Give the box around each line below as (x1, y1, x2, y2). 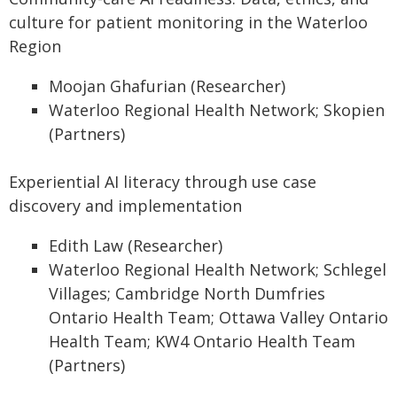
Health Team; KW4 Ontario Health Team (49, 331, 355, 352)
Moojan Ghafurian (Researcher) (49, 75, 285, 97)
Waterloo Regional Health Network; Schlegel (49, 259, 386, 280)
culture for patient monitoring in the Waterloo (9, 12, 368, 33)
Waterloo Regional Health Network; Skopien (49, 99, 385, 121)
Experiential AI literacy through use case (9, 171, 316, 192)
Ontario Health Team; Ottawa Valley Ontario (49, 307, 388, 328)
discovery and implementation (9, 195, 242, 216)
